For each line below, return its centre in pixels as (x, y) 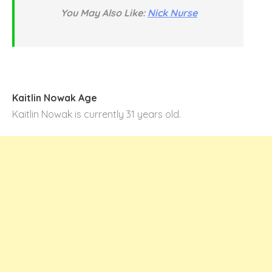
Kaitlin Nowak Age (55, 97)
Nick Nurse (172, 12)
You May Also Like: (104, 12)
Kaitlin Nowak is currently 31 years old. (97, 114)
